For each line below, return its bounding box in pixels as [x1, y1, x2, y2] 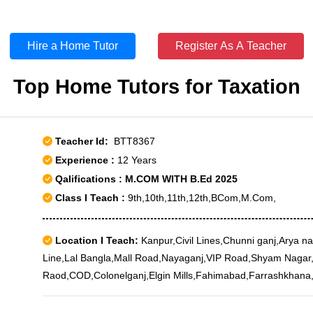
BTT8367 [108, 136, 155, 147]
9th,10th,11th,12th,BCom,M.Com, [125, 192, 276, 203]
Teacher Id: [55, 136, 108, 147]
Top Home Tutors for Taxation [13, 75, 300, 98]
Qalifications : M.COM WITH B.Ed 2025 [52, 173, 238, 184]
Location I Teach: [55, 235, 138, 246]
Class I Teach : [55, 192, 125, 203]
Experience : [55, 154, 117, 166]
